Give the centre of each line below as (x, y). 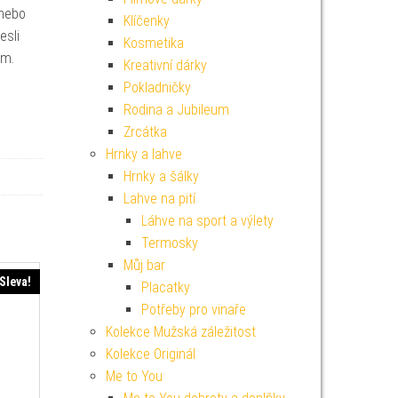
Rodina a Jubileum (176, 110)
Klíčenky (146, 21)
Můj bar (144, 265)
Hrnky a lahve (143, 154)
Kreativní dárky (165, 65)
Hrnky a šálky (161, 176)
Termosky (169, 243)
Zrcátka (145, 132)
